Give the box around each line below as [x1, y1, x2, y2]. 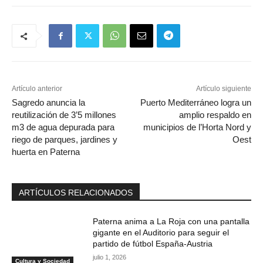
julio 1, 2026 [93, 254, 127, 261]
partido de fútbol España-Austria [93, 239, 213, 249]
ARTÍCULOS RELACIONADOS [19, 188, 133, 198]
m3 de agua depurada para [12, 122, 114, 133]
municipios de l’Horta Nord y [143, 122, 251, 133]
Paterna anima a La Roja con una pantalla [93, 217, 250, 227]
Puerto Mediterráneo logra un [140, 97, 251, 108]
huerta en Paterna [12, 147, 80, 157]
